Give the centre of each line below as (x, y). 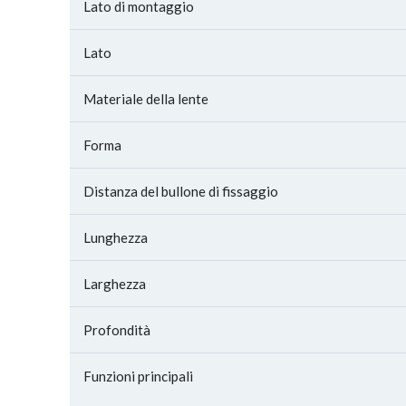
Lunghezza (116, 237)
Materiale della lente (146, 99)
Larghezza (115, 284)
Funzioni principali (138, 376)
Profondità (117, 330)
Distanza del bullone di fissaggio (181, 191)
